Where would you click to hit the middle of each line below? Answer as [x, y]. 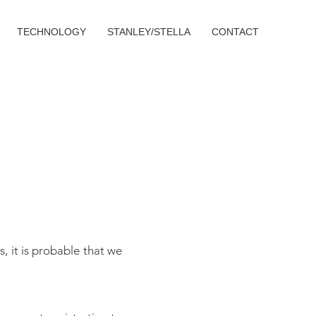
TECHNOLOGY [51, 32]
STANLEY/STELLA [149, 32]
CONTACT [235, 32]
